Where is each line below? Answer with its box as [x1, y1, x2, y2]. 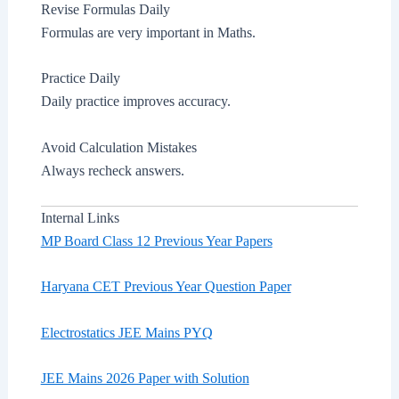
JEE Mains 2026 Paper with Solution [40, 370, 249, 387]
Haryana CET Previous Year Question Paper [40, 279, 291, 295]
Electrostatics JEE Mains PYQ [40, 324, 213, 340]
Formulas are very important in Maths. [40, 24, 256, 40]
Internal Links [40, 209, 119, 225]
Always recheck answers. [40, 163, 184, 179]
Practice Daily [40, 70, 120, 86]
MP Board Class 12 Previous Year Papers [40, 232, 273, 248]
